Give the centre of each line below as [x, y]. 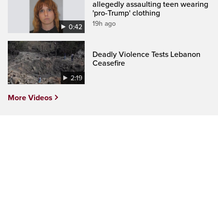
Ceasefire [109, 63]
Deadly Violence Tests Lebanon [147, 54]
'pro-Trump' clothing [127, 13]
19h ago [104, 23]
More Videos [30, 98]
